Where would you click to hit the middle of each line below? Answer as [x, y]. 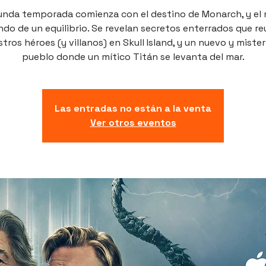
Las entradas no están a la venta [133, 108]
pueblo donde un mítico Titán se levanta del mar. [133, 56]
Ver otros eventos [133, 122]
